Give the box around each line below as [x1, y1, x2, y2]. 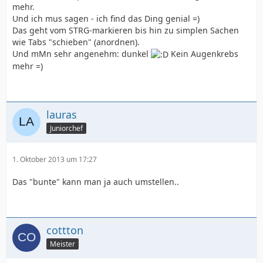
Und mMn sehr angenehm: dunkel [12, 48, 151, 59]
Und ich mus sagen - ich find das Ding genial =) [12, 13, 200, 24]
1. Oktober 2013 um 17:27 [12, 154, 97, 165]
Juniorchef [50, 123, 83, 133]
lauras [46, 107, 77, 122]
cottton [46, 223, 83, 238]
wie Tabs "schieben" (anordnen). [12, 36, 140, 48]
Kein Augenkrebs [168, 48, 238, 59]
